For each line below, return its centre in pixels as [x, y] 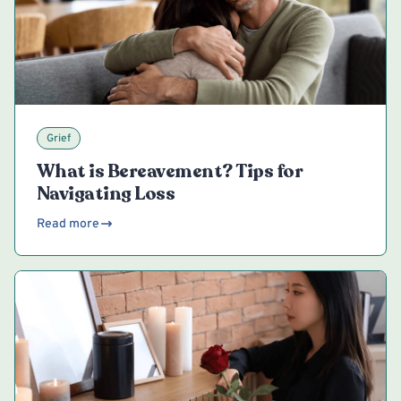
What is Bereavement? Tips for [170, 171]
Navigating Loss [106, 193]
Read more [68, 224]
